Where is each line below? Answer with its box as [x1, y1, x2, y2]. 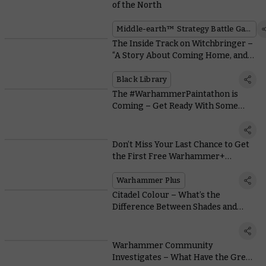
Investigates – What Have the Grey [112, 252, 251, 262]
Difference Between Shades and [112, 201, 237, 212]
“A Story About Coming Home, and [112, 50, 248, 61]
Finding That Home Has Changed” [112, 62, 245, 72]
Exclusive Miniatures [112, 163, 195, 173]
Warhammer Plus [116, 175, 181, 185]
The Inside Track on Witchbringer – [112, 38, 253, 49]
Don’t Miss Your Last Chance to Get [112, 139, 249, 150]
